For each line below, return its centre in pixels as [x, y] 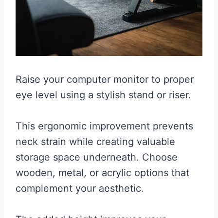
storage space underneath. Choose [97, 157]
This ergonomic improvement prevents [104, 126]
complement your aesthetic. [80, 189]
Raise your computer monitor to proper [105, 80]
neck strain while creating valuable [95, 142]
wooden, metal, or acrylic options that [102, 173]
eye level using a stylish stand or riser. [103, 95]
